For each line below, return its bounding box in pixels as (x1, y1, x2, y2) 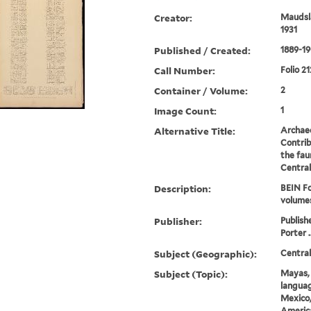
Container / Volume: (154, 84, 249, 98)
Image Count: (154, 104, 217, 118)
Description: (154, 182, 212, 196)
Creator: (154, 11, 193, 25)
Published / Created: (154, 44, 251, 58)
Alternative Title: (154, 124, 236, 138)
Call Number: (154, 64, 216, 78)
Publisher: (154, 215, 203, 228)
